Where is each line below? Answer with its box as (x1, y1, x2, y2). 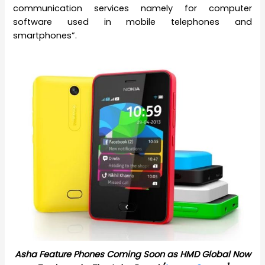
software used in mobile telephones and (13, 15, 252, 28)
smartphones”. (13, 29, 77, 41)
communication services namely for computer (13, 2, 252, 14)
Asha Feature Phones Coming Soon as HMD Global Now (14, 248, 251, 260)
